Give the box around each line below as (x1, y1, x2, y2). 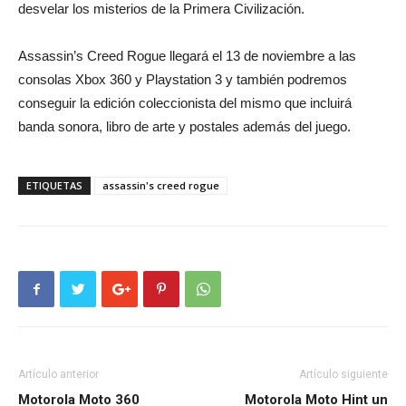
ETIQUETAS (26, 178, 82, 192)
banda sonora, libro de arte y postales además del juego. (18, 118, 351, 134)
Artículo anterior (18, 367, 99, 381)
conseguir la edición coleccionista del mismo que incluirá (18, 94, 352, 111)
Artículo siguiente (299, 367, 388, 381)
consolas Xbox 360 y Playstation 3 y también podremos (18, 71, 347, 87)
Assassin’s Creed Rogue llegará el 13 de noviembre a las (18, 47, 356, 63)
